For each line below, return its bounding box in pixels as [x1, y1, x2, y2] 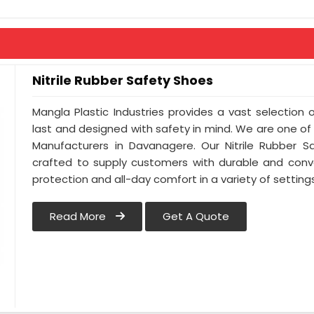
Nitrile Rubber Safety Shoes [32, 71, 214, 89]
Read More [50, 209, 109, 224]
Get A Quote [163, 209, 230, 224]
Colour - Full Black [109, 19, 200, 34]
